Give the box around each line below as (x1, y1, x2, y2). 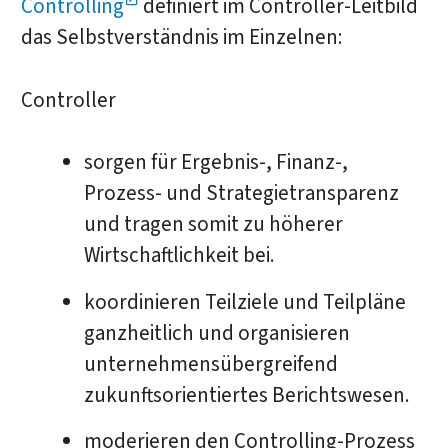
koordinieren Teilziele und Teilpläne (83, 287, 406, 317)
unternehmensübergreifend (83, 349, 338, 379)
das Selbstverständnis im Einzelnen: (20, 23, 343, 53)
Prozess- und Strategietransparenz (83, 179, 399, 209)
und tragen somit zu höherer (83, 210, 343, 240)
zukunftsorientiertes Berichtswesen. (83, 380, 410, 410)
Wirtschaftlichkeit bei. (83, 241, 275, 271)
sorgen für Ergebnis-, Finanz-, (83, 148, 348, 178)
